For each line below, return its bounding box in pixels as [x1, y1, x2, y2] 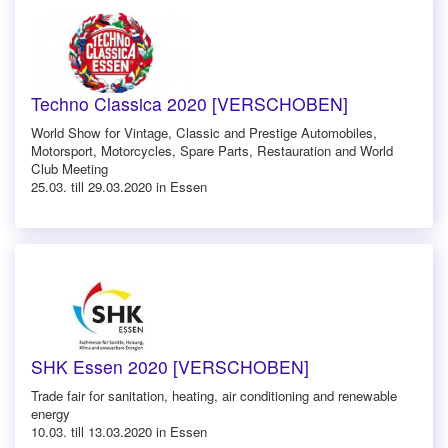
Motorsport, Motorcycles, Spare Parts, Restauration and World [31, 140, 393, 160]
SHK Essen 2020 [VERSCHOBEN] [31, 353, 309, 379]
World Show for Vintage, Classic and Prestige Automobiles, [31, 122, 377, 142]
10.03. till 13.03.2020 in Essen [31, 421, 207, 441]
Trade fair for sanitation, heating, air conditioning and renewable [31, 385, 397, 405]
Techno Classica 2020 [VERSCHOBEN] [31, 90, 348, 116]
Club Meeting [31, 158, 108, 178]
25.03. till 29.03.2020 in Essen [31, 176, 207, 196]
